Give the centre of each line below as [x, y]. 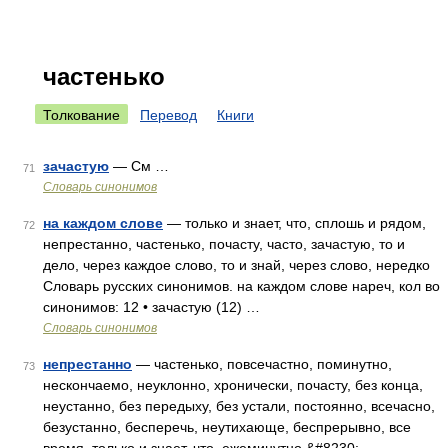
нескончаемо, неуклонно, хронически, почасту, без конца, [233, 385]
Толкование [81, 115]
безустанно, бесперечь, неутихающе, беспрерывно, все [227, 427]
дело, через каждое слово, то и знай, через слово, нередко [236, 265]
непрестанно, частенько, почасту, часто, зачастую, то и [224, 244]
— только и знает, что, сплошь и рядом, [294, 223]
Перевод [168, 115]
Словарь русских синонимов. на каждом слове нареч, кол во [241, 286]
